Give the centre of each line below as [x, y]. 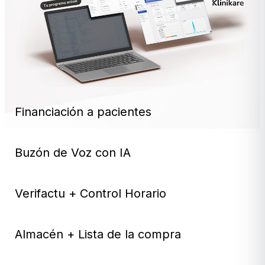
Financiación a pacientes [83, 112]
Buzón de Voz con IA [73, 152]
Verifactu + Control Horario [91, 193]
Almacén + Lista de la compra [98, 234]
